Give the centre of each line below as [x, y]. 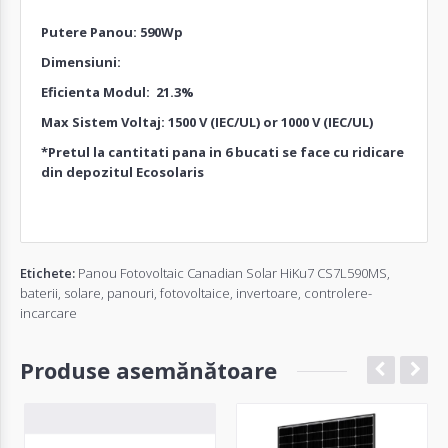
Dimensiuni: [82, 61]
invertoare [267, 292]
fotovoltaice [195, 292]
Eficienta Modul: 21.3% [117, 91]
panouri [130, 292]
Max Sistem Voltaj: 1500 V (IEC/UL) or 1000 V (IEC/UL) [207, 121]
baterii [39, 292]
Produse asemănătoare [148, 369]
